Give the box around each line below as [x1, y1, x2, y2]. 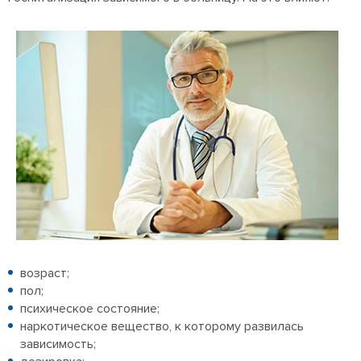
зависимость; [20, 336, 96, 353]
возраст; [20, 265, 69, 282]
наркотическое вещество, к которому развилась [20, 318, 304, 335]
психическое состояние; [20, 301, 160, 317]
